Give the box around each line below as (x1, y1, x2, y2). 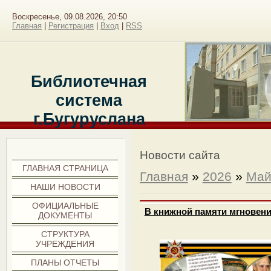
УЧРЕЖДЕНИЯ (36, 239, 95, 249)
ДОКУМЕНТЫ (38, 211, 93, 220)
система (56, 91, 122, 109)
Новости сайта (139, 148, 220, 162)
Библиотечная (31, 73, 147, 91)
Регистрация (48, 21, 94, 30)
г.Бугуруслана (33, 110, 145, 128)
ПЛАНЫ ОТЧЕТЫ (31, 258, 100, 267)
